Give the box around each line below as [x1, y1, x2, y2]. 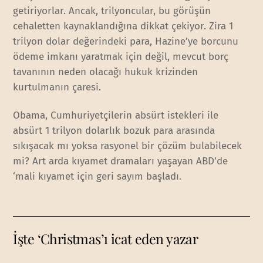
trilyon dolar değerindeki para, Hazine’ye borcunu [13, 35, 239, 48]
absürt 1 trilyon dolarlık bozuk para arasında [13, 124, 215, 137]
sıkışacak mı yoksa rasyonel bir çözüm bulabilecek [13, 139, 242, 152]
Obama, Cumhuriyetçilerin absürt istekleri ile [13, 109, 219, 122]
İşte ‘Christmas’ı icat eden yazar [13, 230, 198, 248]
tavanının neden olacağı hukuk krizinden [13, 65, 198, 78]
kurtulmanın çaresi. [13, 80, 102, 93]
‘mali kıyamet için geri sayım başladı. [13, 170, 182, 183]
